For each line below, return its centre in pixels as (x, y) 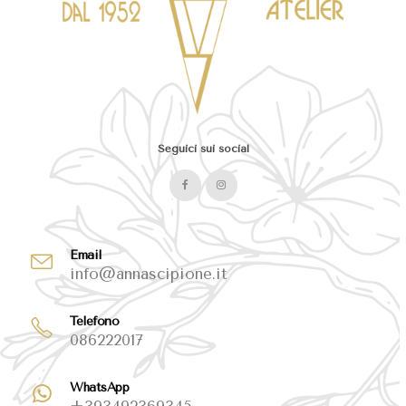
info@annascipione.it (149, 273)
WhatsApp (100, 387)
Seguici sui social (203, 148)
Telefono (95, 321)
